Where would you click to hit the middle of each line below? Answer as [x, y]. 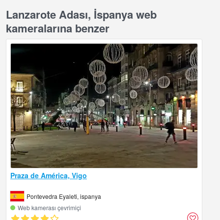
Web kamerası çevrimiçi [49, 207]
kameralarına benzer [58, 28]
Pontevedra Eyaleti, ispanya [64, 196]
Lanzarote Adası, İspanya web [81, 14]
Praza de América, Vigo [49, 175]
